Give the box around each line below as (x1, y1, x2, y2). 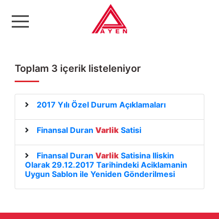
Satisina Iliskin (119, 151, 174, 160)
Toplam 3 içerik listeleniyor (15, 63, 141, 74)
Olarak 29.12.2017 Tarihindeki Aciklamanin (25, 160, 187, 170)
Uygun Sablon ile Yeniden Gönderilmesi (25, 169, 175, 179)
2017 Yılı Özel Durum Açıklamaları (37, 100, 166, 109)
